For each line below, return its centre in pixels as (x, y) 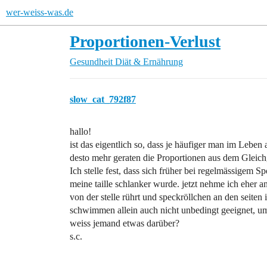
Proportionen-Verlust (145, 41)
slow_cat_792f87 (103, 99)
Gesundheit (91, 62)
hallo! (80, 131)
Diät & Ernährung (149, 62)
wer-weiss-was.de (40, 12)
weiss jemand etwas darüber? (125, 223)
